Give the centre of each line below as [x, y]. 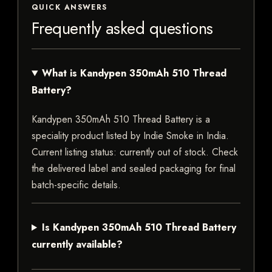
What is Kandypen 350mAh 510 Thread [134, 73]
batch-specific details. [76, 185]
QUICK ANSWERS [70, 8]
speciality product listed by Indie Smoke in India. [130, 136]
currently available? [77, 245]
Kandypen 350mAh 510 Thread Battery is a [121, 120]
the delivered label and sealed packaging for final [134, 169]
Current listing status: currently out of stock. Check [135, 152]
